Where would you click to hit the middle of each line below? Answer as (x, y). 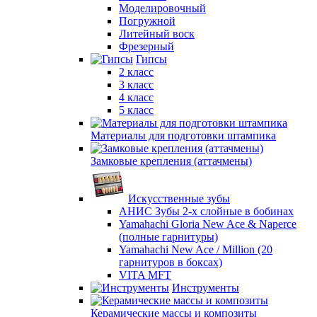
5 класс (136, 110)
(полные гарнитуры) (168, 237)
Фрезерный (146, 46)
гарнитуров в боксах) (171, 262)
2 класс (136, 72)
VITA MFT (145, 275)
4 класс (136, 97)
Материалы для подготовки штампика (183, 136)
